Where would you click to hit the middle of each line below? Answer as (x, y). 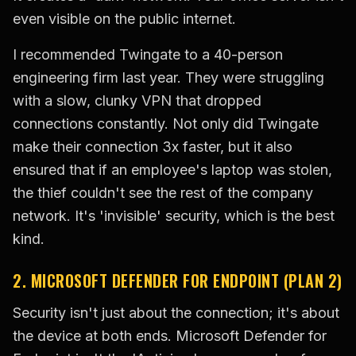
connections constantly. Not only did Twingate (166, 124)
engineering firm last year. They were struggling (168, 78)
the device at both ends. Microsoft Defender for (170, 336)
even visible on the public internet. (124, 19)
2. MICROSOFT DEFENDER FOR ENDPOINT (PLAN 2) (178, 281)
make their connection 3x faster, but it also (153, 147)
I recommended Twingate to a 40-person (148, 55)
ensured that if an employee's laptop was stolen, (172, 170)
